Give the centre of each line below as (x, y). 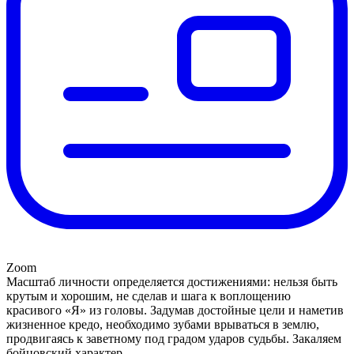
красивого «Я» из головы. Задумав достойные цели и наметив (175, 310)
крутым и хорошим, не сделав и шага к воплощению (149, 296)
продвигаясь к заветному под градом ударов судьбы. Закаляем (174, 338)
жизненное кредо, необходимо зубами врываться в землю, (163, 324)
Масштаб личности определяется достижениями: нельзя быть (172, 281)
